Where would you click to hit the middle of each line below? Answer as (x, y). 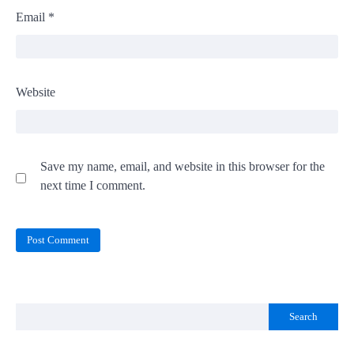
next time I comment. (93, 186)
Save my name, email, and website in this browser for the (183, 167)
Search (303, 316)
